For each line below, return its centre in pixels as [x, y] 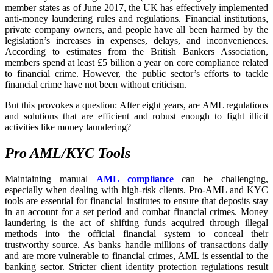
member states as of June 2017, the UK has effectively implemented [136, 8]
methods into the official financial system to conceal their [136, 233]
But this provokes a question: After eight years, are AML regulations [136, 105]
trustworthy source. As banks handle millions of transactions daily [136, 244]
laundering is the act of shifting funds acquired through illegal [136, 222]
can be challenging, [221, 179]
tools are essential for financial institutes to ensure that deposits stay [136, 200]
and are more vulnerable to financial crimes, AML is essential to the [136, 255]
